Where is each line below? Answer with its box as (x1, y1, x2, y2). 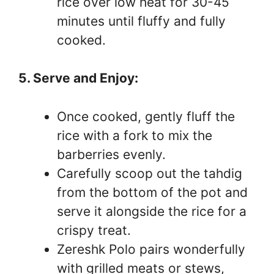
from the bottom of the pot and (57, 184, 248, 200)
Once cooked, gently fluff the (57, 108, 235, 124)
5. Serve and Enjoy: (18, 70, 138, 86)
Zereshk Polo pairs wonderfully (57, 241, 245, 257)
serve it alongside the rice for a (57, 203, 246, 219)
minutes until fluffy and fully (57, 13, 226, 29)
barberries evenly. (57, 146, 166, 162)
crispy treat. (57, 222, 131, 238)
